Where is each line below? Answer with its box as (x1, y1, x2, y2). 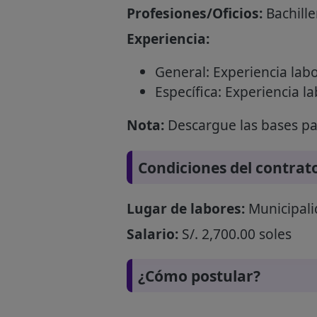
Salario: (126, 224, 178, 243)
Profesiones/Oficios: (126, 4, 263, 23)
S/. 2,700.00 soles (178, 224, 292, 243)
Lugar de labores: (126, 198, 245, 218)
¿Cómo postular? (137, 265, 260, 286)
